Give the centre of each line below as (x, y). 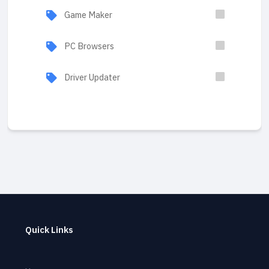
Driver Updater (92, 77)
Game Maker (88, 15)
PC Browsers (89, 46)
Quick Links (49, 230)
